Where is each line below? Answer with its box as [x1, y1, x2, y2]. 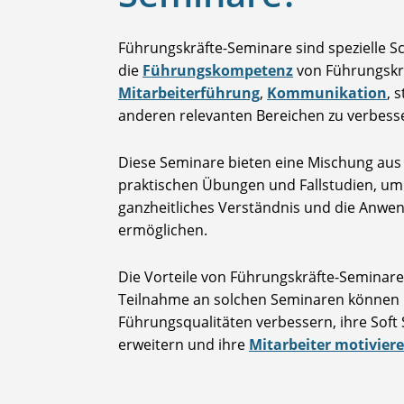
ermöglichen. [118, 220, 207, 241]
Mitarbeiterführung [118, 83, 260, 104]
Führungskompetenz [142, 60, 293, 81]
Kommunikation [267, 83, 387, 104]
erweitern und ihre [118, 335, 249, 355]
